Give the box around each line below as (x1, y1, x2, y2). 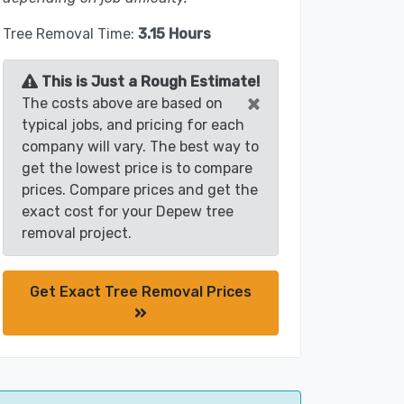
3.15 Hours (138, 25, 211, 43)
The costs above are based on (22, 95, 223, 113)
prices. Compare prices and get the (22, 181, 258, 199)
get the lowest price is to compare (22, 160, 252, 178)
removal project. (22, 225, 132, 243)
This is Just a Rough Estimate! (38, 73, 260, 91)
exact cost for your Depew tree (22, 203, 234, 221)
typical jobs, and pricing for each (22, 116, 244, 134)
